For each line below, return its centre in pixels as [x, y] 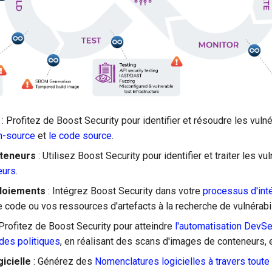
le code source [80, 135]
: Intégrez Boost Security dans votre [124, 191]
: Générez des [63, 261]
